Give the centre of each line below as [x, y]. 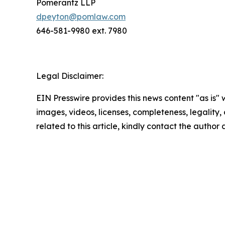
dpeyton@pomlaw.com [81, 17]
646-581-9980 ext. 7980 [82, 31]
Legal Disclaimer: [70, 76]
